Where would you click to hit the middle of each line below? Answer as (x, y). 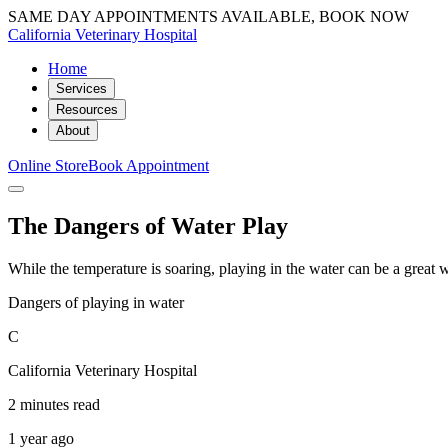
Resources (87, 109)
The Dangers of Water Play (148, 225)
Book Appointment (148, 165)
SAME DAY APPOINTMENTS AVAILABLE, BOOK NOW (208, 16)
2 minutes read (54, 404)
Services (81, 88)
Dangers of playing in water (96, 302)
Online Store (48, 165)
